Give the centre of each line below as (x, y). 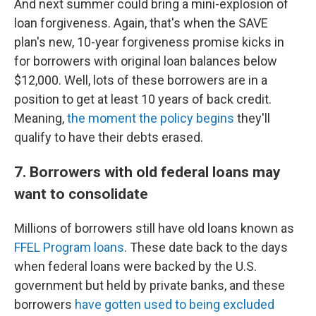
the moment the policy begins (151, 118)
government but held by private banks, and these (150, 285)
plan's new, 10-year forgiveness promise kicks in (149, 42)
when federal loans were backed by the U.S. (135, 266)
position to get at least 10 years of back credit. (143, 99)
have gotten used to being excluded (175, 304)
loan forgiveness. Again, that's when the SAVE (141, 23)
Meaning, (41, 118)
